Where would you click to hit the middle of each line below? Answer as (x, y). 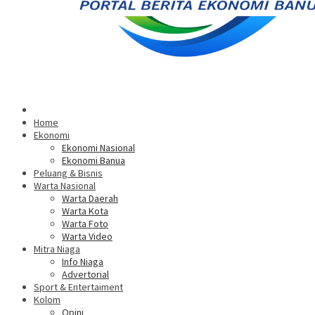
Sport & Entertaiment (78, 287)
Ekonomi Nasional (98, 148)
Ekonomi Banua (94, 161)
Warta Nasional (65, 186)
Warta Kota (85, 211)
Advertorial (85, 275)
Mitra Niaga (57, 249)
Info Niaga (83, 262)
